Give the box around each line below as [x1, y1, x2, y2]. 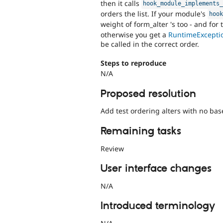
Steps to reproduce [101, 58, 166, 68]
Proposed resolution [101, 87, 196, 101]
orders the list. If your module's [101, 8, 208, 18]
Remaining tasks [101, 124, 181, 138]
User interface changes [101, 162, 212, 175]
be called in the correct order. [101, 39, 199, 49]
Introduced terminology [101, 200, 215, 213]
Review [101, 143, 124, 153]
